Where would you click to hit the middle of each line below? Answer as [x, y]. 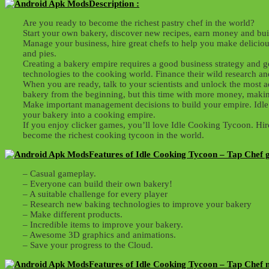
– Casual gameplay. [59, 173]
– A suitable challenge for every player [95, 194]
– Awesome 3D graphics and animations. [99, 234]
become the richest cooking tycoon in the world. [113, 135]
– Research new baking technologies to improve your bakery [137, 204]
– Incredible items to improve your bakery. [103, 224]
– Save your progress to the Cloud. [88, 245]
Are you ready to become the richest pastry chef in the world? [139, 23]
